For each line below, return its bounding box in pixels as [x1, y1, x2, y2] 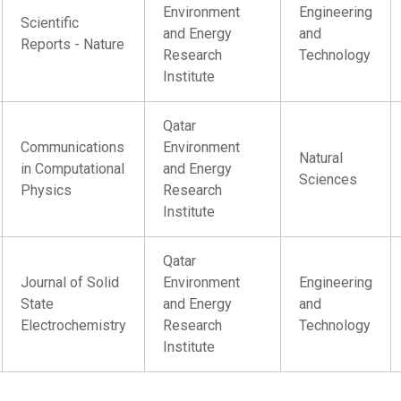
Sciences [299, 171, 358, 188]
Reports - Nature [21, 36, 125, 53]
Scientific [21, 14, 80, 31]
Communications [21, 139, 125, 156]
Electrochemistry [21, 317, 127, 334]
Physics [21, 182, 73, 199]
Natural [299, 149, 344, 166]
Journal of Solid [21, 274, 120, 291]
